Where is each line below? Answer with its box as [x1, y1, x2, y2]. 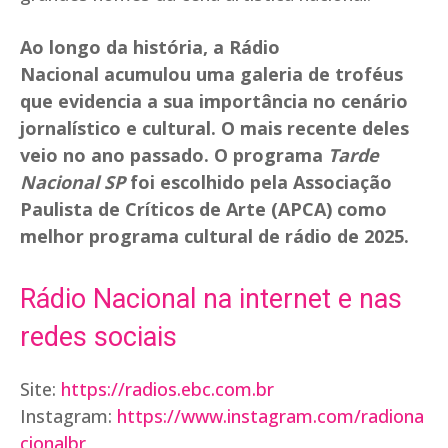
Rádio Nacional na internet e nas [20, 283, 402, 316]
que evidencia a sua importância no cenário [20, 89, 408, 114]
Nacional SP [20, 170, 125, 195]
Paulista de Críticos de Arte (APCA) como [20, 197, 387, 222]
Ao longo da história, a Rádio [20, 35, 280, 60]
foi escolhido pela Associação [125, 170, 392, 195]
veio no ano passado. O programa [20, 143, 328, 168]
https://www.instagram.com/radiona [117, 404, 424, 429]
